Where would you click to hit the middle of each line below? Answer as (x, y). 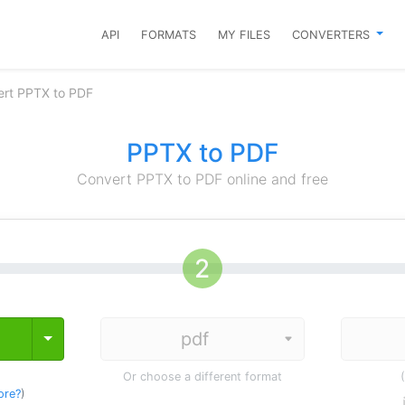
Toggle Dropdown (105, 338)
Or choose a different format (202, 377)
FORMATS (169, 34)
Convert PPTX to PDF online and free (202, 179)
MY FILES (245, 34)
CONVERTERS (333, 34)
